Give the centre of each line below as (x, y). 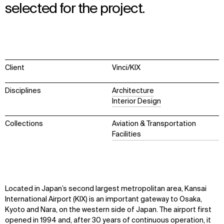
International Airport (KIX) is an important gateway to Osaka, (103, 199)
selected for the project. (75, 9)
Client (15, 68)
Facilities (126, 135)
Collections (24, 124)
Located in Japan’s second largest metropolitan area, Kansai (106, 189)
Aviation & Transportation (154, 124)
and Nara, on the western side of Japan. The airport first (118, 210)
